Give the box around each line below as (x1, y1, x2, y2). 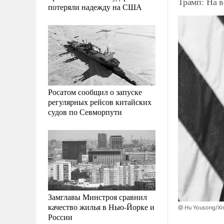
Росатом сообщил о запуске (48, 86, 142, 97)
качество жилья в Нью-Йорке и (48, 201, 154, 212)
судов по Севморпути (48, 106, 122, 117)
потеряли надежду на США (48, 1, 142, 12)
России (48, 211, 72, 222)
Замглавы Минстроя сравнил (48, 191, 147, 202)
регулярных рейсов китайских (48, 96, 151, 107)
